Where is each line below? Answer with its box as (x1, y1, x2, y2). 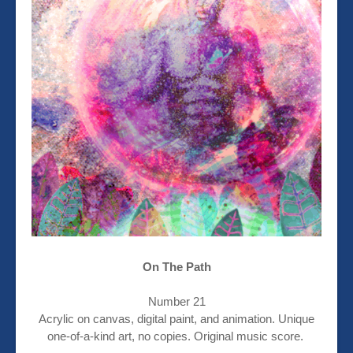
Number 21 (147, 295, 206, 309)
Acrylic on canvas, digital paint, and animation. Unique (39, 312, 314, 326)
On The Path (142, 260, 211, 274)
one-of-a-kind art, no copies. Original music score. (46, 329, 307, 344)
